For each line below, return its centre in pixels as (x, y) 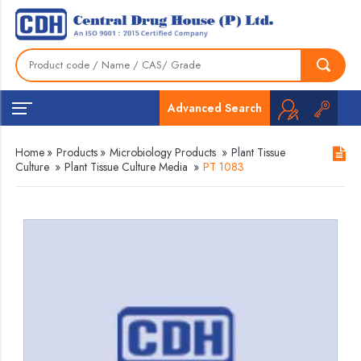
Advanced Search (214, 108)
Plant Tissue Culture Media (127, 167)
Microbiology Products (163, 152)
